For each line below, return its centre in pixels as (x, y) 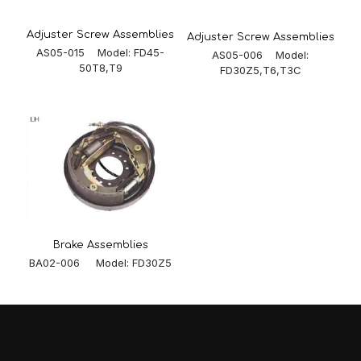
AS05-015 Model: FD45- (101, 53)
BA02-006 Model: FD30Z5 (101, 262)
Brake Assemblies (100, 245)
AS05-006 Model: (261, 54)
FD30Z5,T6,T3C (260, 70)
